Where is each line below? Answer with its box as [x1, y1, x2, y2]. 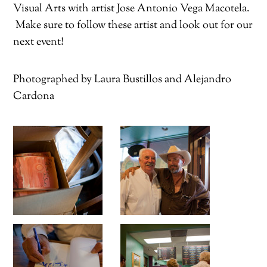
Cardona [13, 88, 55, 104]
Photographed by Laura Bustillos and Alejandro [13, 72, 232, 87]
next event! [13, 34, 64, 49]
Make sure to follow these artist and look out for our [13, 17, 253, 33]
